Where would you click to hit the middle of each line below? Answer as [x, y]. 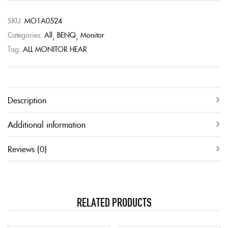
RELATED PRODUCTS [114, 201]
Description [27, 100]
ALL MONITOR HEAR [55, 49]
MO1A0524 [43, 21]
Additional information [47, 124]
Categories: [26, 35]
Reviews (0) [27, 149]
